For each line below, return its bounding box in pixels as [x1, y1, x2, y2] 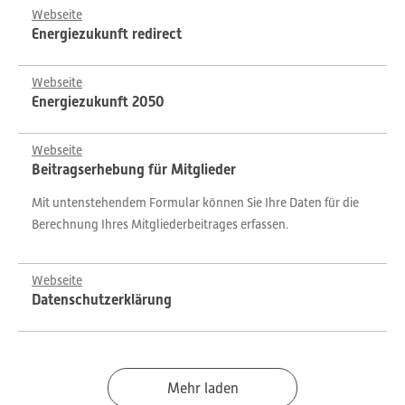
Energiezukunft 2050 [32, 93, 165, 110]
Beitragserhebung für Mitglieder [32, 161, 236, 178]
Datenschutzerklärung [32, 291, 172, 308]
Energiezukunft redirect [32, 25, 182, 42]
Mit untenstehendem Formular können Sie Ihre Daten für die [32, 195, 359, 210]
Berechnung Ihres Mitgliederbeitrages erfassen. [32, 217, 288, 231]
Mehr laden [166, 381, 239, 397]
